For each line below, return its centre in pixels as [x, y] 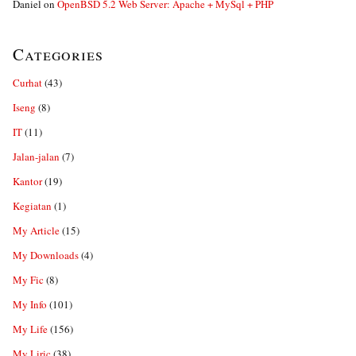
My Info [30, 304]
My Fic [28, 280]
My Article [36, 230]
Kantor [27, 181]
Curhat [27, 83]
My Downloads [46, 255]
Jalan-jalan [36, 157]
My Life [30, 329]
